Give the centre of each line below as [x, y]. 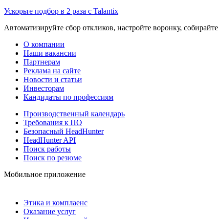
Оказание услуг [50, 211]
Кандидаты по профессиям [68, 97]
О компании [44, 44]
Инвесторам [44, 88]
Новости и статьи [53, 79]
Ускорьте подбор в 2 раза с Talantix [61, 11]
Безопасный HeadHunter [64, 131]
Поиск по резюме [53, 157]
